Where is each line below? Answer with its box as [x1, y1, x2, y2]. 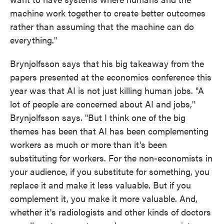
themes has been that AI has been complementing [10, 124, 208, 137]
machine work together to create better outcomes [10, 6, 205, 19]
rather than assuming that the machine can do [10, 20, 194, 32]
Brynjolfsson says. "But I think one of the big [10, 111, 185, 123]
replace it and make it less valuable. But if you [10, 178, 191, 191]
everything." [10, 33, 57, 46]
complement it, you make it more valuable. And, [10, 192, 197, 204]
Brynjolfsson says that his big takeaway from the [10, 57, 204, 69]
